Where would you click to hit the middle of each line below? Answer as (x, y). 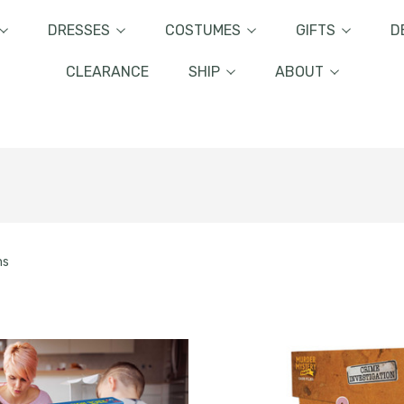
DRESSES (78, 30)
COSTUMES (202, 30)
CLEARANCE (107, 72)
